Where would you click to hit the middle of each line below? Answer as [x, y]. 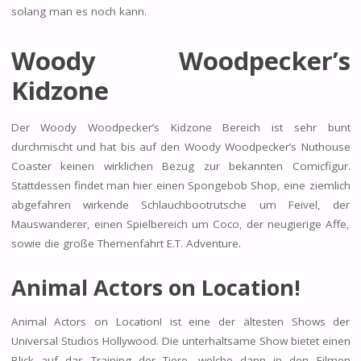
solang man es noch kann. [79, 11]
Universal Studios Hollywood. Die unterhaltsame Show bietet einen [180, 340]
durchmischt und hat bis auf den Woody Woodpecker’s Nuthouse [180, 147]
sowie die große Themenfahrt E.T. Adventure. [126, 244]
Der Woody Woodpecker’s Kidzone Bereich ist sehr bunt [180, 128]
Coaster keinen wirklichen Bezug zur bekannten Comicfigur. [180, 166]
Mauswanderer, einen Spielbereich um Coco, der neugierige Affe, [180, 224]
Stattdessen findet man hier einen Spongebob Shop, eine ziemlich [180, 186]
